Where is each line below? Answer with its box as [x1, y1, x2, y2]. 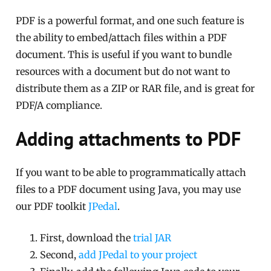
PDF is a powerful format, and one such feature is [16, 15, 245, 27]
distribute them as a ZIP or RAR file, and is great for [16, 82, 255, 95]
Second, [40, 249, 79, 261]
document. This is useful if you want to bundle [16, 48, 232, 61]
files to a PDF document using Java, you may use [16, 183, 241, 196]
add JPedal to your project [79, 249, 198, 261]
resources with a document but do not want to [16, 65, 230, 78]
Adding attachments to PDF [16, 126, 241, 152]
